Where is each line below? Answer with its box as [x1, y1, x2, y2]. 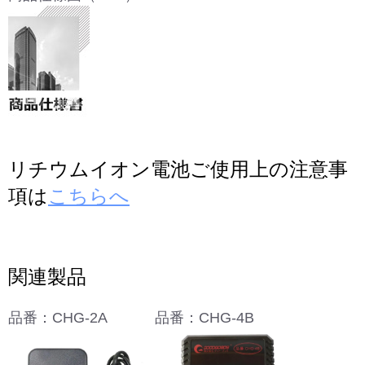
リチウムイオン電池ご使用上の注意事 [8, 158, 348, 180]
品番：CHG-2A [8, 310, 108, 326]
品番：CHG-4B [155, 310, 254, 326]
